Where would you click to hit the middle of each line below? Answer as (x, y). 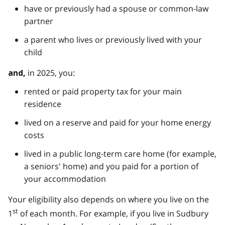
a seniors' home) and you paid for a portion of (111, 166)
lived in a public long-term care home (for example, (120, 154)
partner (39, 21)
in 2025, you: (50, 73)
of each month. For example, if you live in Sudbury (113, 214)
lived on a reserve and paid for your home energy (118, 123)
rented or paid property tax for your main (103, 92)
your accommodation (65, 179)
